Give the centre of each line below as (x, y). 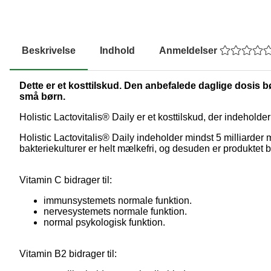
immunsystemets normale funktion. (118, 201)
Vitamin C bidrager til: (66, 180)
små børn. (42, 97)
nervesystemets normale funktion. (115, 212)
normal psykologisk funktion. (104, 223)
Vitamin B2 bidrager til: (68, 254)
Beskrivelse (49, 51)
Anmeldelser (189, 51)
